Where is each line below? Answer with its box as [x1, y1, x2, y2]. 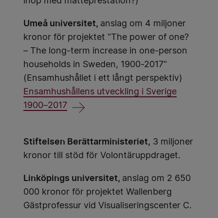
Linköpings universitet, [23, 173, 122, 183]
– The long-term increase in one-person [23, 47, 187, 56]
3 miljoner [150, 138, 193, 147]
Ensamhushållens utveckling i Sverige [23, 88, 177, 97]
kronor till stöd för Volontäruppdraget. [23, 151, 181, 161]
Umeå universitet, [23, 18, 100, 29]
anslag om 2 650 [122, 174, 191, 183]
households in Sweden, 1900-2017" [23, 60, 167, 70]
